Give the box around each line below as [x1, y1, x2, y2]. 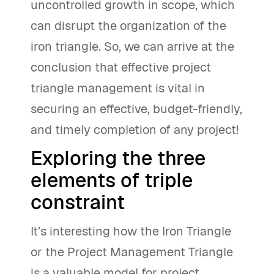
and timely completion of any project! [31, 122, 239, 138]
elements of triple [31, 168, 193, 193]
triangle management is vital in [31, 80, 205, 96]
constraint [31, 190, 125, 215]
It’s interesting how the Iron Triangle [31, 223, 231, 239]
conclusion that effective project [31, 59, 211, 75]
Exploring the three [31, 146, 206, 171]
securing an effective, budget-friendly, [31, 101, 242, 117]
